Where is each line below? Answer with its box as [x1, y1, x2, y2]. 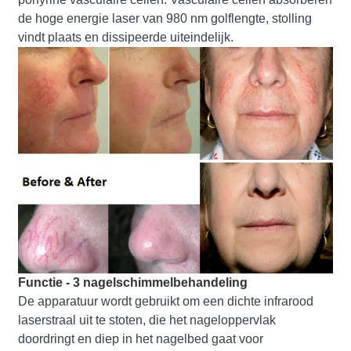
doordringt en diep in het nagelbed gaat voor [18, 332, 264, 346]
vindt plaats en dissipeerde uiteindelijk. [18, 30, 234, 44]
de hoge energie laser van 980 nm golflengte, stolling [18, 11, 313, 25]
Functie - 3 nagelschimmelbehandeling [18, 276, 248, 290]
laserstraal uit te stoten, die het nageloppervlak [18, 313, 277, 327]
